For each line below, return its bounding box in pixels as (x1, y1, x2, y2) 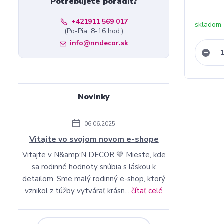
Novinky (78, 91, 110, 102)
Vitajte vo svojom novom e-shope (29, 134, 159, 145)
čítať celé (131, 186, 163, 196)
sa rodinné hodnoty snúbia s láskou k (32, 162, 156, 172)
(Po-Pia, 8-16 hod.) (64, 26, 124, 36)
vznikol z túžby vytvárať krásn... (25, 186, 132, 196)
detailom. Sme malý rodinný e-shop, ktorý (22, 174, 166, 184)
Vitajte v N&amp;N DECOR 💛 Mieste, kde (22, 150, 166, 160)
